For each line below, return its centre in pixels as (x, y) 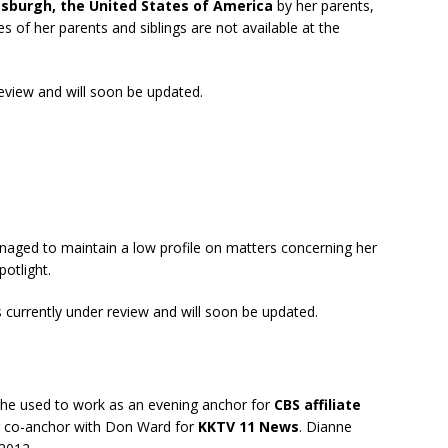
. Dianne (325, 426)
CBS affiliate (317, 404)
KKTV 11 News (248, 426)
